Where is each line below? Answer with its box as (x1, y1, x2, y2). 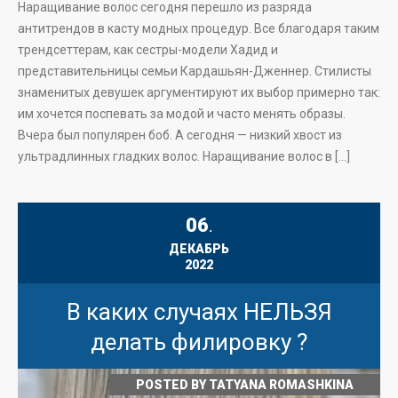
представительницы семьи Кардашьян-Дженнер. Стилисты (18, 64, 371, 78)
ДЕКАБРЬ (169, 242, 229, 256)
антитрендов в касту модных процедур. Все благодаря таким (18, 21, 379, 36)
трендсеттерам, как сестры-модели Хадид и (18, 43, 278, 57)
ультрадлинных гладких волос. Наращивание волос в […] (18, 149, 350, 163)
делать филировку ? (91, 329, 307, 355)
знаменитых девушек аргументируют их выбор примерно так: (18, 85, 380, 99)
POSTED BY (136, 378, 209, 392)
